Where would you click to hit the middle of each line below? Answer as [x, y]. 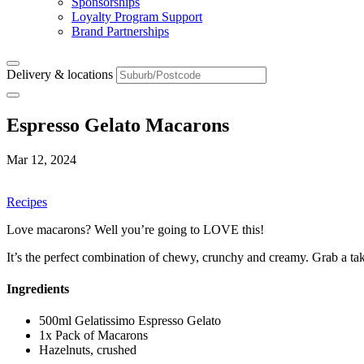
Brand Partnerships [120, 31]
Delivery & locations [60, 74]
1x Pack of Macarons [93, 336]
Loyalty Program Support [137, 17]
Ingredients [38, 289]
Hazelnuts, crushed [88, 350]
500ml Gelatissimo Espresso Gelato [130, 321]
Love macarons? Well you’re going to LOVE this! [135, 229]
